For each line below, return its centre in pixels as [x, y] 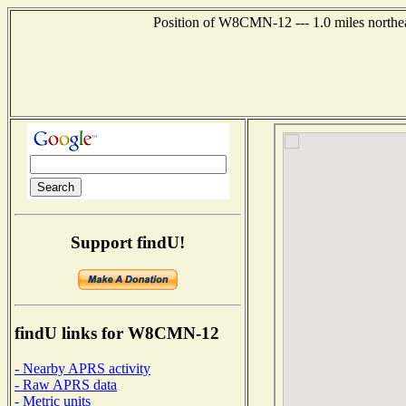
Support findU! [128, 242]
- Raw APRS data [66, 384]
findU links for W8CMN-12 [117, 333]
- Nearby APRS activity [82, 368]
